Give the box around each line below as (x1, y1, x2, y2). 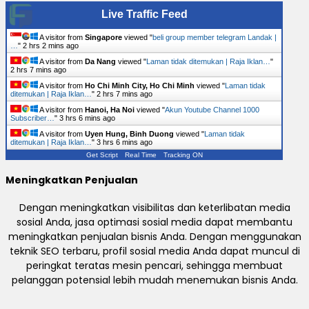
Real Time (124, 151, 157, 159)
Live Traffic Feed (101, 8, 188, 21)
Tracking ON (163, 151, 203, 159)
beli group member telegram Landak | (152, 33, 277, 42)
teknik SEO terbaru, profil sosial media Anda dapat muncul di (9, 243, 300, 258)
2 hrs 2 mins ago (23, 41, 79, 50)
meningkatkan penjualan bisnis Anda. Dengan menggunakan (8, 229, 301, 243)
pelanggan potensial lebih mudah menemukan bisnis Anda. (11, 272, 298, 287)
